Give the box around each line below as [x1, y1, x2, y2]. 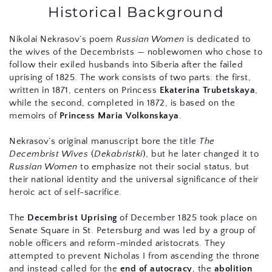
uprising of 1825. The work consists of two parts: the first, [9, 72, 251, 83]
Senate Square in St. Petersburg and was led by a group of [9, 225, 256, 236]
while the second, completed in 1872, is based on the [9, 98, 235, 109]
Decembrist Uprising [27, 212, 117, 223]
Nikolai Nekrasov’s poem [9, 34, 116, 45]
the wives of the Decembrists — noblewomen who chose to [9, 47, 262, 58]
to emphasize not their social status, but [77, 161, 250, 172]
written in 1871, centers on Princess [9, 85, 160, 96]
